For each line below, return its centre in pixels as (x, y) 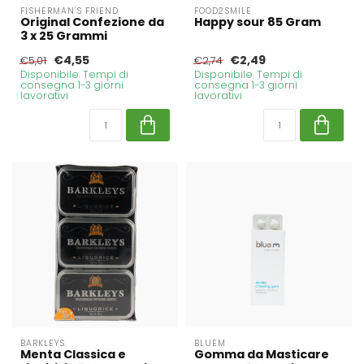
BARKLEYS (43, 343)
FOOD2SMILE (223, 11)
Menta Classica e (73, 354)
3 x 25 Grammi (64, 35)
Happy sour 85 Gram (258, 22)
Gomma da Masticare (262, 354)
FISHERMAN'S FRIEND (69, 11)
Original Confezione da (92, 22)
